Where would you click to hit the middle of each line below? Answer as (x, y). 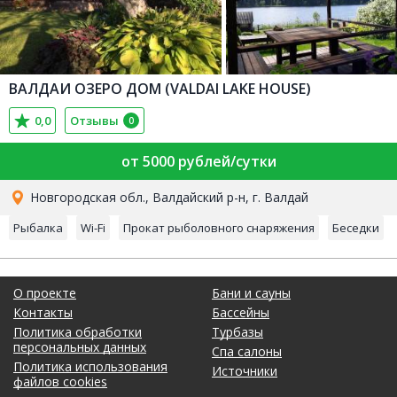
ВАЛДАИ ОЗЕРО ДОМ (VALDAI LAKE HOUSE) (160, 89)
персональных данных (80, 347)
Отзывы (94, 121)
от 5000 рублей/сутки (198, 162)
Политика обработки (78, 332)
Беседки (356, 228)
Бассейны (241, 313)
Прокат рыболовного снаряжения (219, 228)
